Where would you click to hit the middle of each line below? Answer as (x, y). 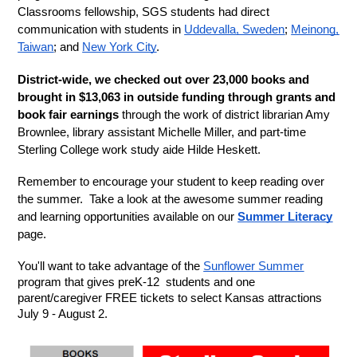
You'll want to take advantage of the (111, 266)
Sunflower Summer (254, 266)
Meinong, (315, 29)
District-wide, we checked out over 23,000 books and (164, 79)
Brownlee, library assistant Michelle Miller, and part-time (162, 132)
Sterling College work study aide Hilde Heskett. (141, 149)
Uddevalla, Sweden (235, 29)
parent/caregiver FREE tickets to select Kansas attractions (170, 298)
